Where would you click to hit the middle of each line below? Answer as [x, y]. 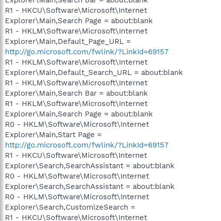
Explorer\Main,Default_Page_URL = [68, 41]
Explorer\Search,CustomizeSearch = [70, 207]
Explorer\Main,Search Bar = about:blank [76, 93]
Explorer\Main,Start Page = [53, 134]
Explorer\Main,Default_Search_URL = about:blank [94, 72]
